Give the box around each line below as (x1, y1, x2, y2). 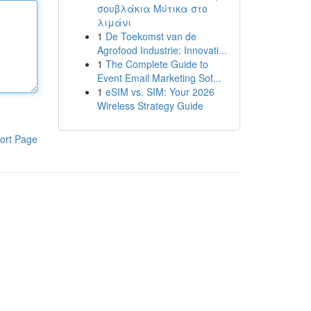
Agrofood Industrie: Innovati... (96, 43, 227, 57)
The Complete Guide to (105, 57, 208, 71)
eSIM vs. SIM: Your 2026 (105, 85, 215, 99)
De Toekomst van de (105, 29, 196, 43)
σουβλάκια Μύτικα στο (96, 1, 208, 15)
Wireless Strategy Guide (96, 99, 203, 112)
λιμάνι (96, 15, 131, 29)
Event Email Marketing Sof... (96, 71, 221, 85)
